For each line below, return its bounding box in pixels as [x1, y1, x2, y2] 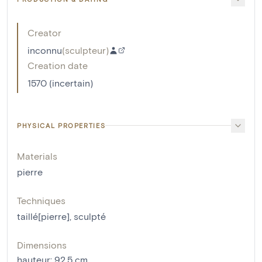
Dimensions [17, 239, 67, 250]
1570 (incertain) [27, 77, 93, 88]
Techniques [17, 194, 65, 206]
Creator [27, 26, 61, 38]
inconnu [27, 44, 62, 56]
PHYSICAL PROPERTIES [17, 121, 106, 129]
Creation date [27, 59, 88, 71]
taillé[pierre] [17, 210, 70, 222]
